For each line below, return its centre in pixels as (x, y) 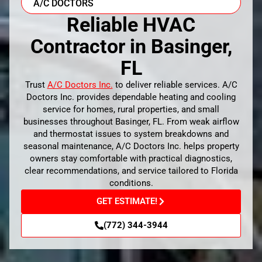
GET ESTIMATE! (127, 201)
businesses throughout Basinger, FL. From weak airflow (131, 122)
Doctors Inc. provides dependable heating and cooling (131, 97)
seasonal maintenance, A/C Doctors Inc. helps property (131, 146)
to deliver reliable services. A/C (175, 85)
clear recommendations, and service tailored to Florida (131, 171)
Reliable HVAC (131, 25)
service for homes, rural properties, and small (131, 110)
